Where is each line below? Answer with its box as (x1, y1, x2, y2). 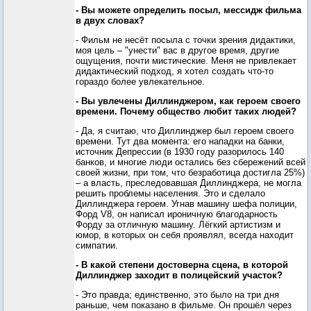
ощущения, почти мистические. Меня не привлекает (76, 56, 296, 66)
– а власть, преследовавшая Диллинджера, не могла (76, 178, 301, 188)
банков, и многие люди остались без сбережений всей (76, 157, 305, 167)
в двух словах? (76, 15, 144, 26)
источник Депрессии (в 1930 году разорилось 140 (76, 146, 284, 157)
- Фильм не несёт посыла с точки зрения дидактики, (76, 35, 296, 45)
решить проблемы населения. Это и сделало (76, 188, 265, 199)
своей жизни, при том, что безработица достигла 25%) (76, 167, 305, 178)
